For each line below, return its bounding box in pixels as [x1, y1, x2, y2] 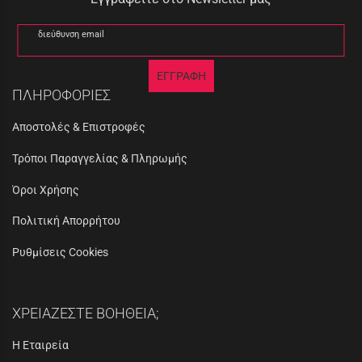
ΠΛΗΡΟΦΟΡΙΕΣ [12, 86, 111, 103]
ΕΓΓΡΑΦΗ [156, 69, 206, 82]
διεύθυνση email [38, 28, 105, 40]
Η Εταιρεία [12, 338, 69, 351]
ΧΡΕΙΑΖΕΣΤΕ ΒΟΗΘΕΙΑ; [12, 304, 159, 322]
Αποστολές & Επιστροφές [12, 120, 145, 133]
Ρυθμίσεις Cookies [12, 246, 108, 259]
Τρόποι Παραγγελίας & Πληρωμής [12, 151, 187, 165]
